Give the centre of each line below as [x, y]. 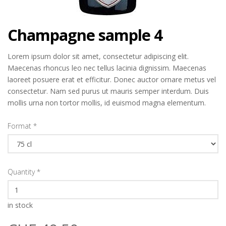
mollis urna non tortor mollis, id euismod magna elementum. [107, 103]
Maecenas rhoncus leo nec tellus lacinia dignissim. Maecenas [107, 68]
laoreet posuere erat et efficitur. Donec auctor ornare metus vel [112, 79]
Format [19, 126]
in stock [20, 205]
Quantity [21, 172]
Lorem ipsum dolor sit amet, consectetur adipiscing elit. [98, 56]
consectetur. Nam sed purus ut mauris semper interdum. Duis [108, 91]
